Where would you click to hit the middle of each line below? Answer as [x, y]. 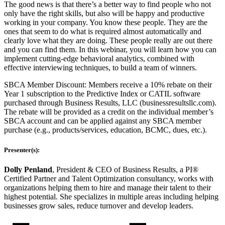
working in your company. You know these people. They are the [106, 22]
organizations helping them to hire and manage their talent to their [107, 188]
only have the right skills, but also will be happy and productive [104, 13]
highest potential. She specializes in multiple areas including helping [111, 197]
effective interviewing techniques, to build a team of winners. [100, 67]
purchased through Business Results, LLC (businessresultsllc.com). [110, 102]
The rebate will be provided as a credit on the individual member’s [109, 111]
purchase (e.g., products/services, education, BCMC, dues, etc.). [105, 130]
